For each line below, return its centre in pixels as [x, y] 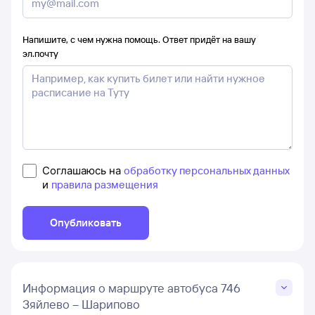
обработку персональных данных [207, 170]
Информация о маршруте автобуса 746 [131, 288]
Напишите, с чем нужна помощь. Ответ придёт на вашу [139, 39]
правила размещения [105, 184]
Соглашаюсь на [83, 170]
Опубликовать [86, 222]
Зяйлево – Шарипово [81, 304]
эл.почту [40, 53]
